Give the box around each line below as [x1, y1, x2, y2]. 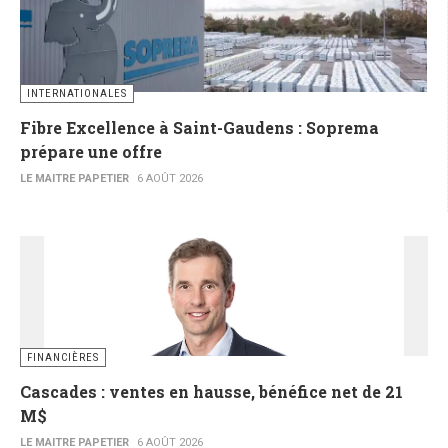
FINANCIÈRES [27, 351, 99, 365]
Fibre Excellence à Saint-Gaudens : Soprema [20, 117, 379, 139]
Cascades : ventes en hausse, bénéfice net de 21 [20, 381, 403, 403]
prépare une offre [20, 141, 162, 163]
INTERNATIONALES [27, 87, 127, 101]
